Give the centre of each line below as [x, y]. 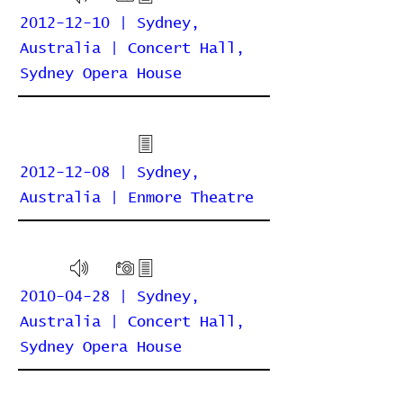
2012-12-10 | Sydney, [110, 24]
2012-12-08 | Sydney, [110, 173]
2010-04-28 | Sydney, [110, 297]
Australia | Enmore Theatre [137, 198]
